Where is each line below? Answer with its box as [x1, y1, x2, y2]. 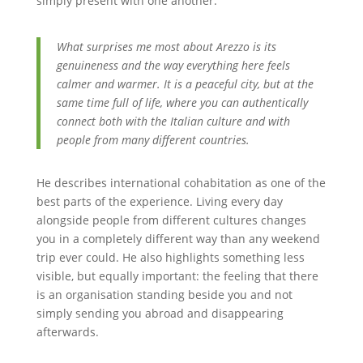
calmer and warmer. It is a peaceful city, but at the [56, 76, 314, 92]
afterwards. [36, 324, 99, 340]
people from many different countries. [56, 132, 250, 147]
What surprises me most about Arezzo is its [56, 39, 276, 54]
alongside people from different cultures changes [36, 212, 306, 228]
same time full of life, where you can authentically [56, 95, 308, 110]
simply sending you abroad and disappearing [36, 305, 284, 321]
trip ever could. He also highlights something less [36, 250, 305, 265]
